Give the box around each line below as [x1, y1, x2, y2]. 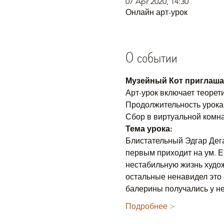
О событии [125, 47, 177, 68]
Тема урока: [125, 124, 172, 133]
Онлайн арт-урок [125, 7, 187, 17]
